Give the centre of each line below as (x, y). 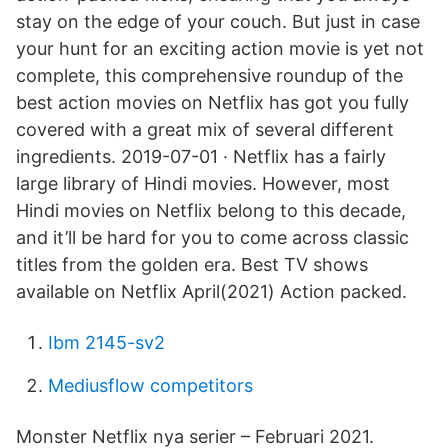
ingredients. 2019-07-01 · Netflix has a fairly (201, 156)
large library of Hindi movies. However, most (203, 183)
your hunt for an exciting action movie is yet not (220, 48)
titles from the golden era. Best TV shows (192, 264)
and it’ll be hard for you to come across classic (212, 237)
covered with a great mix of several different (205, 129)
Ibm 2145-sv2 (106, 342)
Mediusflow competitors (150, 385)
